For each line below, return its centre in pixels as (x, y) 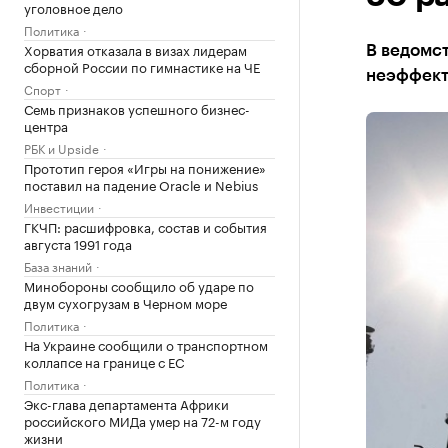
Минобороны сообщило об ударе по (139, 285)
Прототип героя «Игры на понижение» (145, 167)
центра (46, 125)
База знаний (58, 265)
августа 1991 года (78, 243)
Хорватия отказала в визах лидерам (135, 49)
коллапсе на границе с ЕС (104, 361)
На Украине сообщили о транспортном (146, 344)
